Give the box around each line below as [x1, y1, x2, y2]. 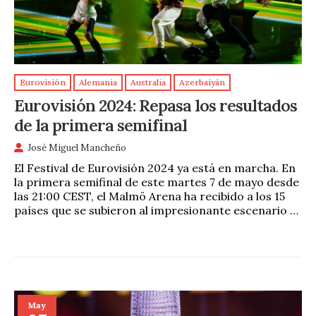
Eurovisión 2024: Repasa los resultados [14, 95, 297, 116]
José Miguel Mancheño [28, 141, 126, 154]
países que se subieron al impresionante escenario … [14, 203, 298, 218]
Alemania [79, 77, 117, 88]
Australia [130, 77, 166, 88]
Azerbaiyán [179, 77, 225, 88]
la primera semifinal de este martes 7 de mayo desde [14, 175, 299, 190]
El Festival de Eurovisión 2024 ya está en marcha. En [14, 161, 296, 176]
